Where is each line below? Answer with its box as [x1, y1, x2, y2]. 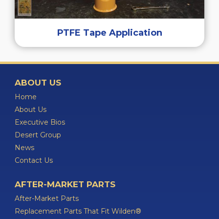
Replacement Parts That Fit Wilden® [15, 207, 141, 216]
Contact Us [15, 156, 53, 165]
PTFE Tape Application [57, 27, 162, 38]
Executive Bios [15, 118, 65, 127]
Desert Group [15, 131, 61, 139]
